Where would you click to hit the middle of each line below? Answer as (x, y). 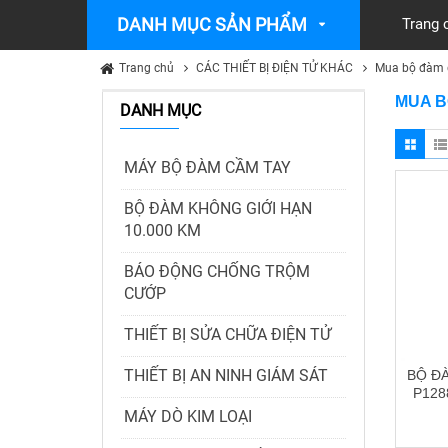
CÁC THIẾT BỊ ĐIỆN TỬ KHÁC (274, 68)
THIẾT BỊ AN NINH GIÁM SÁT (226, 375)
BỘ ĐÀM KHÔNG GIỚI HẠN (218, 208)
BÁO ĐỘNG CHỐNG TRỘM (217, 271)
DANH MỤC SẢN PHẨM (212, 24)
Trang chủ (146, 68)
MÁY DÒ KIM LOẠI (188, 416)
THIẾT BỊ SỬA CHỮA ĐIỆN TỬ (227, 334)
